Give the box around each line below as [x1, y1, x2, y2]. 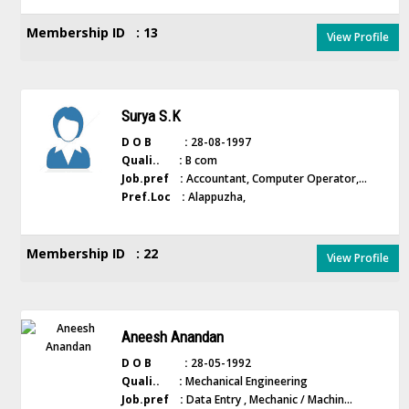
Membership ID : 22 [26, 245, 158, 262]
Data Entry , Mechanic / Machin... [183, 392, 352, 407]
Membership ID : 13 [26, 24, 158, 41]
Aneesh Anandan [121, 328, 224, 346]
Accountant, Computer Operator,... [183, 171, 367, 186]
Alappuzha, [184, 189, 246, 204]
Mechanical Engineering [182, 373, 308, 389]
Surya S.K [121, 107, 181, 125]
